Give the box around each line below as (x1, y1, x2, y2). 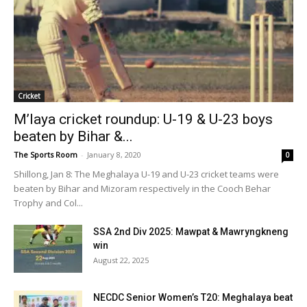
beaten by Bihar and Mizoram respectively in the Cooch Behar (14, 182, 271, 195)
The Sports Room (14, 149, 77, 160)
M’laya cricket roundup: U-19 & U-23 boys (14, 110, 273, 127)
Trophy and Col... (14, 196, 83, 209)
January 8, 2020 (87, 149, 141, 160)
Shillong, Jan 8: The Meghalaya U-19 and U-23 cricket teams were (14, 167, 279, 180)
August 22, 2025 (93, 254, 149, 265)
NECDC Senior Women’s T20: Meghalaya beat (93, 291, 293, 303)
